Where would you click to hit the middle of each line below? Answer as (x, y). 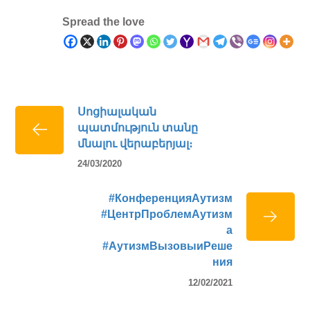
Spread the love (103, 21)
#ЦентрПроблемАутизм (166, 215)
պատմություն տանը (138, 127)
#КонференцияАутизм (169, 199)
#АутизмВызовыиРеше (167, 246)
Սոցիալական (117, 111)
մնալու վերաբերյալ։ (135, 143)
